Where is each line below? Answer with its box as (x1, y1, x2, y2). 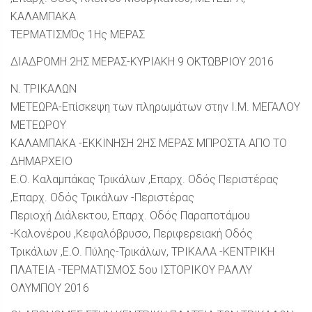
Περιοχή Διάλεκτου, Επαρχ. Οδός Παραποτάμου (10, 209, 250, 222)
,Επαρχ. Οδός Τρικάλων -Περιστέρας (10, 191, 194, 204)
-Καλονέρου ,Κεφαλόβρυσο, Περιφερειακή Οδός (10, 227, 253, 240)
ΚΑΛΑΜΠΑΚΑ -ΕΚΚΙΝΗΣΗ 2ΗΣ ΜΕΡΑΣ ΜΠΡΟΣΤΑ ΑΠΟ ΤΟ (10, 136, 287, 150)
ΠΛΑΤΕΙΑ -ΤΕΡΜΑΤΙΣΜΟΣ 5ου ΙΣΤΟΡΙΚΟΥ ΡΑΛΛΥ (10, 263, 252, 276)
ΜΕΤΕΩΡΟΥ (10, 118, 66, 132)
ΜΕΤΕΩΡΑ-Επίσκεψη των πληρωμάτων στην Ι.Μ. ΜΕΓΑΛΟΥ (10, 100, 300, 114)
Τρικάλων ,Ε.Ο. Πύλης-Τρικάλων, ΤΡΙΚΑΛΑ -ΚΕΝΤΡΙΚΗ (10, 245, 274, 258)
